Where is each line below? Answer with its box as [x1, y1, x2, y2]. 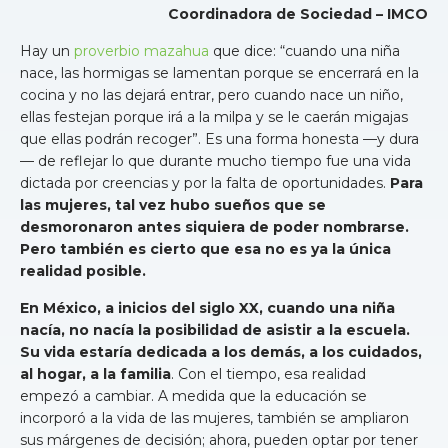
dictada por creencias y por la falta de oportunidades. [20, 173, 390, 192]
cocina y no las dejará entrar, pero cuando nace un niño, [20, 85, 403, 104]
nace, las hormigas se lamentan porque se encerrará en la [20, 63, 419, 82]
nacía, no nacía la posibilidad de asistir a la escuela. [20, 320, 410, 339]
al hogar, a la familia [20, 364, 171, 383]
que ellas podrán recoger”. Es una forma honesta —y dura [20, 129, 419, 148]
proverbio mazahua [74, 41, 209, 60]
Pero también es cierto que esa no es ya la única [20, 239, 391, 258]
